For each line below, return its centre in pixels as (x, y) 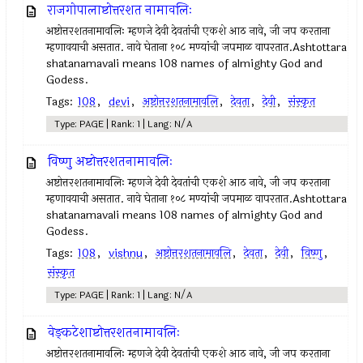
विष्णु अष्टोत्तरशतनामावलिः (111, 162)
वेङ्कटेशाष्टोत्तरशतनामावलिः (114, 333)
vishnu (126, 253)
